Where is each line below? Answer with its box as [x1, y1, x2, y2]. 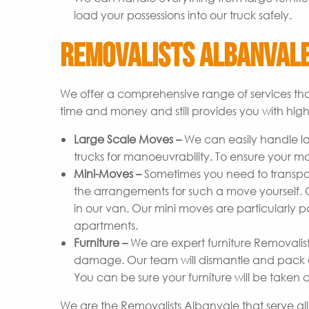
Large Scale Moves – [74, 132, 184, 146]
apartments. [74, 218, 138, 232]
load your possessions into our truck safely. [74, 8, 292, 22]
